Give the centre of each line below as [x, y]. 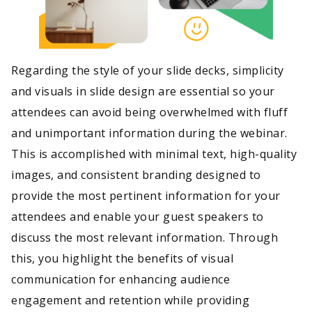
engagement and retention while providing [130, 300]
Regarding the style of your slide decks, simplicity [148, 70]
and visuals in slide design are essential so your [143, 91]
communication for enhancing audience [120, 279]
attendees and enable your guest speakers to [138, 216]
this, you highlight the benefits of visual [122, 258]
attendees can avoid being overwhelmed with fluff [149, 112]
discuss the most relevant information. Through [145, 237]
